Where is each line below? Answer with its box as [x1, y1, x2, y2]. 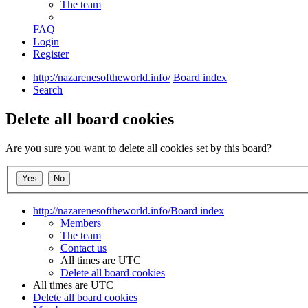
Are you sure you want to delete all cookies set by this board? [5, 142, 272, 155]
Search [33, 84, 63, 96]
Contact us [60, 241, 107, 254]
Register [33, 48, 69, 60]
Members [60, 217, 101, 229]
